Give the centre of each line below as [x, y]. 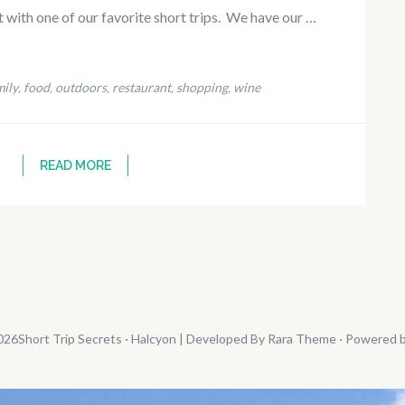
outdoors [80, 87]
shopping [202, 87]
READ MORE [75, 165]
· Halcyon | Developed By [194, 338]
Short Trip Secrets [70, 338]
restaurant [141, 87]
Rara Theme [301, 338]
